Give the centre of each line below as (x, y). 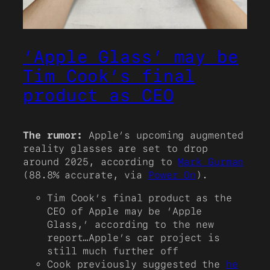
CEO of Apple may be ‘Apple (125, 212)
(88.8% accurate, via (86, 175)
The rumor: (53, 135)
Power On (172, 175)
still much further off (113, 251)
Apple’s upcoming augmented (163, 135)
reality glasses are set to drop (115, 148)
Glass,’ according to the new (131, 225)
